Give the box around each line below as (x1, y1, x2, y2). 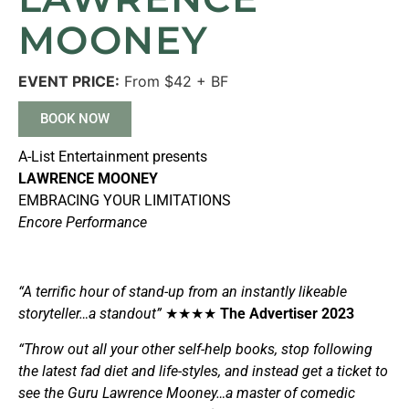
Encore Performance (18, 213, 147, 231)
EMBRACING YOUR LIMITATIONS (18, 191, 231, 209)
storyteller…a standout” (18, 305, 165, 323)
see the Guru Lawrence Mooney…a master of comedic (18, 383, 355, 402)
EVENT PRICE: (18, 71, 120, 90)
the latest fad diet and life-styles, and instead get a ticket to (18, 362, 388, 380)
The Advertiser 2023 (220, 305, 354, 323)
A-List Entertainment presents (18, 147, 207, 165)
